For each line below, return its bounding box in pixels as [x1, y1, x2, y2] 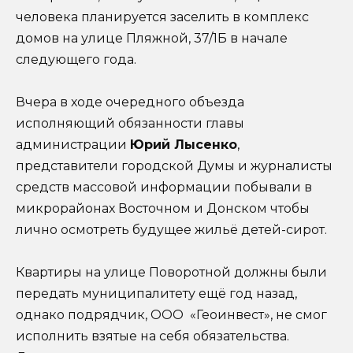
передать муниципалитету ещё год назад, [16, 286, 297, 302]
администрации [16, 136, 130, 152]
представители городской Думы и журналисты [16, 158, 333, 173]
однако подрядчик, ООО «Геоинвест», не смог [16, 307, 327, 323]
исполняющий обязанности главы [16, 115, 244, 131]
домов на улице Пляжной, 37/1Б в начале [16, 30, 288, 46]
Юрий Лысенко [130, 136, 237, 152]
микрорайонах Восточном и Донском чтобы [16, 200, 310, 216]
